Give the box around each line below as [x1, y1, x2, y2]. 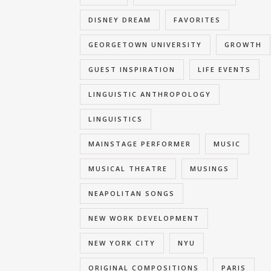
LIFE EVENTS [198, 65, 251, 74]
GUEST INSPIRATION [88, 65, 175, 74]
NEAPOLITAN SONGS [88, 189, 175, 198]
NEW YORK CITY [88, 238, 155, 247]
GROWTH [224, 40, 262, 49]
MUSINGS [190, 164, 229, 173]
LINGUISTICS [88, 114, 143, 123]
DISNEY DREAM [88, 15, 151, 24]
